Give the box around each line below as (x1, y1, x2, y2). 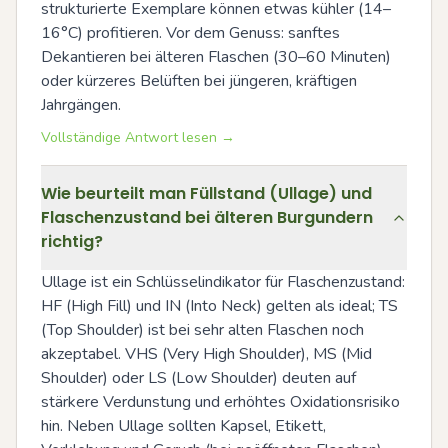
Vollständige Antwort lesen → (41, 127, 235, 147)
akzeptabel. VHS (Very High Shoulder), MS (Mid (41, 342, 372, 365)
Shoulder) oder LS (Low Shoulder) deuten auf (41, 366, 356, 389)
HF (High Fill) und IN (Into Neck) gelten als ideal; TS (41, 294, 398, 317)
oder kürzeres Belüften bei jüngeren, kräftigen (41, 69, 357, 92)
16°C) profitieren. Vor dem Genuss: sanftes (41, 21, 340, 44)
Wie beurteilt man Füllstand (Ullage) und (41, 181, 372, 205)
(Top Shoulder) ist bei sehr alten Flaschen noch (41, 318, 364, 341)
